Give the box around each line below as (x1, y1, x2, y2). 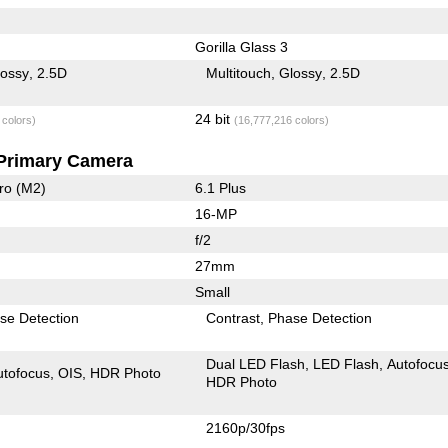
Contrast (206, 309, 261, 326)
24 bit (194, 110, 234, 127)
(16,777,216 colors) (233, 113, 329, 126)
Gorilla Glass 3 (194, 38, 288, 55)
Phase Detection (268, 309, 373, 326)
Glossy (279, 64, 323, 81)
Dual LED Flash (206, 355, 306, 372)
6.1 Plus (194, 179, 246, 196)
